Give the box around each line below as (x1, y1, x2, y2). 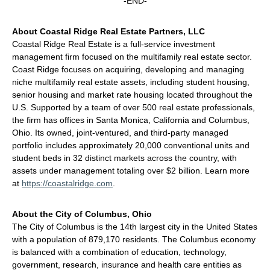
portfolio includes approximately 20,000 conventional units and (12, 140, 250, 150)
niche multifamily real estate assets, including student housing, (12, 77, 250, 87)
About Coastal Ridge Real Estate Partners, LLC (12, 27, 205, 36)
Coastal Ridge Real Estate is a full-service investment (12, 39, 215, 49)
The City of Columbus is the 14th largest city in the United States (12, 222, 257, 231)
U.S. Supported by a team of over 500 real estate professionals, (12, 102, 255, 112)
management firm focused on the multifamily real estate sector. (12, 52, 252, 61)
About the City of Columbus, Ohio (12, 209, 152, 219)
